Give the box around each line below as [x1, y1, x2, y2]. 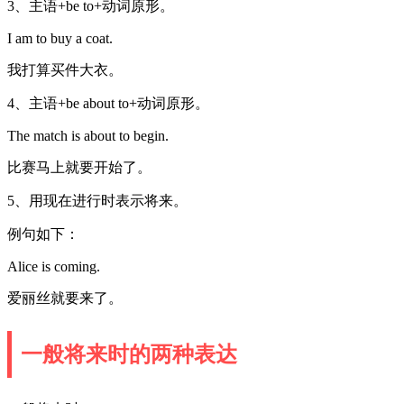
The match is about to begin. [7, 127, 169, 143]
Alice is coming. [7, 258, 100, 274]
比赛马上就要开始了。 [7, 159, 151, 175]
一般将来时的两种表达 [21, 342, 237, 366]
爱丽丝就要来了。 [7, 289, 123, 306]
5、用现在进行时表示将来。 [7, 192, 188, 208]
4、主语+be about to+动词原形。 [7, 95, 209, 111]
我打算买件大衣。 [7, 61, 123, 78]
